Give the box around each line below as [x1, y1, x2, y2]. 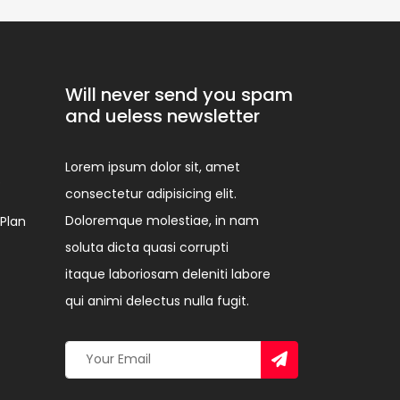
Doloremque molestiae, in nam [65, 211, 259, 229]
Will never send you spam [65, 81, 293, 107]
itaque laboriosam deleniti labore [65, 264, 271, 283]
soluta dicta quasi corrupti [65, 237, 229, 256]
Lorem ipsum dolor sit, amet [65, 157, 240, 176]
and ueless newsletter [65, 103, 260, 129]
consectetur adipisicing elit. [65, 184, 237, 203]
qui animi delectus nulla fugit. [65, 291, 249, 310]
